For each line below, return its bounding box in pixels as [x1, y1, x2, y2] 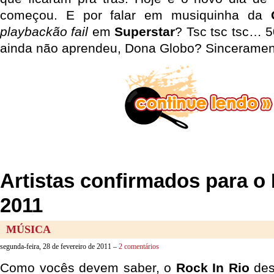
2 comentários [119, 242, 159, 251]
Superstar [114, 24, 176, 39]
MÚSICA [6, 223, 51, 235]
